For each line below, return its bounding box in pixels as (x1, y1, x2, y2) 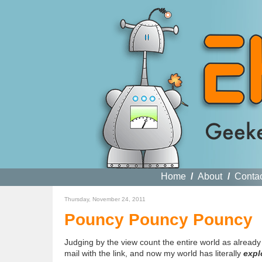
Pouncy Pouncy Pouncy (64, 210, 253, 229)
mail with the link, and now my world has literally (64, 248, 243, 258)
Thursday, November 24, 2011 (64, 195, 146, 202)
